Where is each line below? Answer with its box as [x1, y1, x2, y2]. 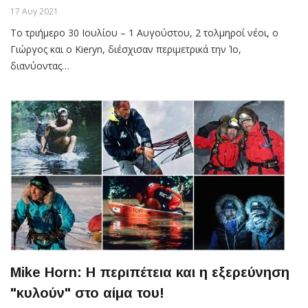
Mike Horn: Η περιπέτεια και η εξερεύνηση [10, 264, 289, 280]
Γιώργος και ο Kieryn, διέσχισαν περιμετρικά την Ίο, [10, 42, 241, 56]
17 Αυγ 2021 [10, 5, 58, 17]
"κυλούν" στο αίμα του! [10, 285, 164, 300]
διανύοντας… [10, 58, 69, 72]
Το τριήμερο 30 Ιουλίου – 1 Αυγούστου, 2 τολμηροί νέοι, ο [10, 25, 278, 39]
